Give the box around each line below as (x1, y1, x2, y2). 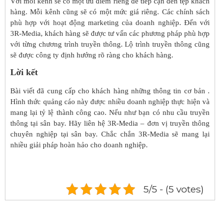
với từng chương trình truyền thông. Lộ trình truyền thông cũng (10, 40, 210, 48)
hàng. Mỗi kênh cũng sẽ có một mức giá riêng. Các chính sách (10, 7, 210, 16)
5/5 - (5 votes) (143, 183, 204, 195)
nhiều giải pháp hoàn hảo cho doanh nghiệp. (10, 140, 148, 149)
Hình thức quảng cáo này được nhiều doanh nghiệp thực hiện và (10, 97, 210, 106)
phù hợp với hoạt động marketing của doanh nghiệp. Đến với (10, 18, 210, 27)
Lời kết (10, 67, 38, 77)
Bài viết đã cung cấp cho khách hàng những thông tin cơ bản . (10, 86, 210, 95)
